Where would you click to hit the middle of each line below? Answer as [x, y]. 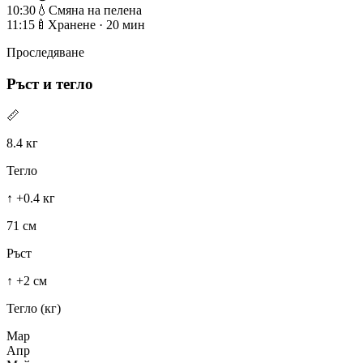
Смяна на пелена [95, 11]
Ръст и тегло [50, 83]
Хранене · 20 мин [96, 25]
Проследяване [45, 53]
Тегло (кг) [34, 308]
